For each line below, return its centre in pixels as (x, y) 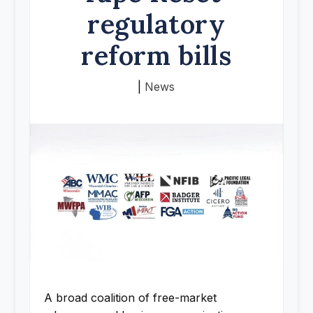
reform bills (156, 55)
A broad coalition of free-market (130, 297)
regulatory (156, 24)
